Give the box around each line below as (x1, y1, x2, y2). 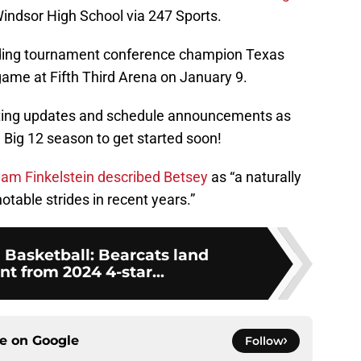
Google (32, 333, 79, 349)
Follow (245, 334, 284, 349)
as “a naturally (208, 168, 301, 186)
